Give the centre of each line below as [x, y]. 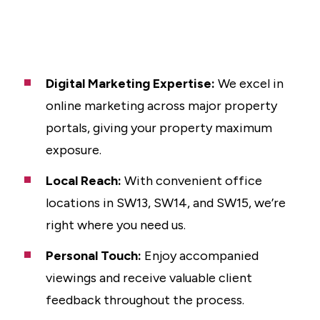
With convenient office [192, 181]
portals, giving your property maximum [159, 128]
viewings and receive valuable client [149, 278]
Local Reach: [84, 181]
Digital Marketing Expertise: [130, 84]
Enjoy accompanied [200, 256]
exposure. [74, 150]
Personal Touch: [94, 256]
